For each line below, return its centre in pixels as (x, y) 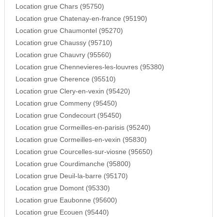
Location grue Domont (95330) (62, 188)
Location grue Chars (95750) (60, 7)
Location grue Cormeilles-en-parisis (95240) (83, 128)
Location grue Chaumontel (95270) (69, 31)
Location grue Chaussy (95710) (64, 43)
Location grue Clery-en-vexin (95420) (73, 92)
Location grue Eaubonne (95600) (66, 201)
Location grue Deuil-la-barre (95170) (71, 176)
